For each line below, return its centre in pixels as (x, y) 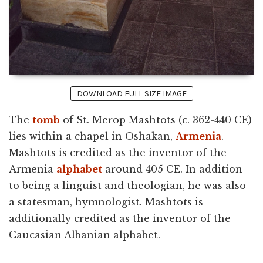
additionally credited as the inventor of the (120, 218)
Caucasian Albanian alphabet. (85, 235)
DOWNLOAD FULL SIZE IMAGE (131, 94)
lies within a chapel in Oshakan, (92, 136)
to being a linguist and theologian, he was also (127, 186)
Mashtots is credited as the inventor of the (118, 153)
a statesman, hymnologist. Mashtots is (106, 202)
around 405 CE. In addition (172, 169)
